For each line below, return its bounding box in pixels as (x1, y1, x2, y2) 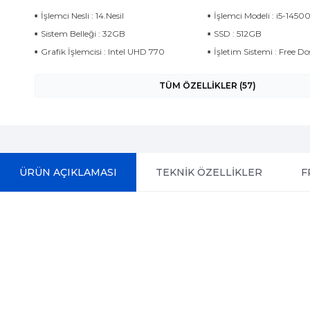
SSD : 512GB (214, 28, 262, 39)
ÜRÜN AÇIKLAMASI (19, 166, 117, 179)
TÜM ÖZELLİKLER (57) (159, 80, 256, 91)
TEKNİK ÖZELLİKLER (156, 166, 262, 179)
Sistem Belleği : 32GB (41, 28, 125, 39)
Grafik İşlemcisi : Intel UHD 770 (41, 46, 165, 57)
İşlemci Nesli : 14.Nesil (41, 10, 124, 21)
